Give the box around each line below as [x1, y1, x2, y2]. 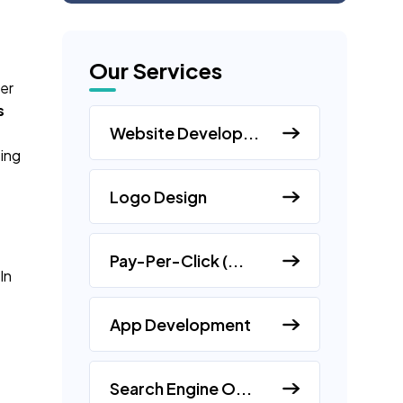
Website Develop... [109, 122, 259, 143]
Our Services [88, 57, 222, 84]
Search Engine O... [109, 378, 252, 399]
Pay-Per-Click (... [109, 250, 244, 271]
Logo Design [109, 186, 207, 207]
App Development [109, 314, 251, 335]
